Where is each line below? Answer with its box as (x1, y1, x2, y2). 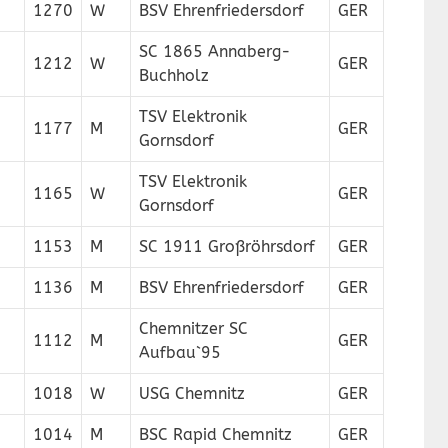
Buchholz (139, 66, 209, 85)
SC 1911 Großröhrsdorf (139, 237, 315, 256)
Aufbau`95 (139, 343, 221, 362)
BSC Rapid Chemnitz (139, 425, 292, 444)
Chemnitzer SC (139, 319, 248, 338)
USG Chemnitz (139, 384, 245, 403)
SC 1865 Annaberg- (139, 42, 291, 61)
